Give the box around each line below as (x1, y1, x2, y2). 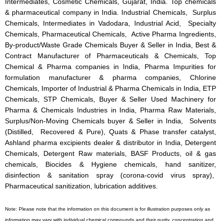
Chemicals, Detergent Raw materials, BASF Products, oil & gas (5, 150, 216, 158)
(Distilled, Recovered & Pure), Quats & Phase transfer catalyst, (5, 128, 216, 136)
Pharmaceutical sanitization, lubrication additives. (5, 183, 158, 190)
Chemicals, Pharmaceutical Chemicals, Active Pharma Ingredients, (5, 31, 216, 38)
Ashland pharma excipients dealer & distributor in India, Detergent (5, 139, 216, 147)
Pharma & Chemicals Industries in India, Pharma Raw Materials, (5, 107, 216, 114)
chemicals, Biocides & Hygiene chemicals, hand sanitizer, (5, 161, 216, 169)
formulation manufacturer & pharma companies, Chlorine (5, 74, 216, 82)
